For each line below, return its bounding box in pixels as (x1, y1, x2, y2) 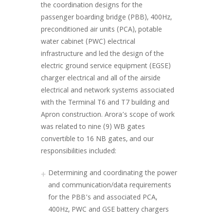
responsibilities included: (41, 146, 116, 158)
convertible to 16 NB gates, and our (41, 134, 154, 145)
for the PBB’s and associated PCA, (48, 192, 157, 204)
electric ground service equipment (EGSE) (41, 61, 171, 73)
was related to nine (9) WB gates (41, 122, 145, 133)
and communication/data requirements (48, 180, 171, 192)
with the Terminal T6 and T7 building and (41, 97, 169, 109)
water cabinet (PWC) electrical (41, 36, 135, 48)
